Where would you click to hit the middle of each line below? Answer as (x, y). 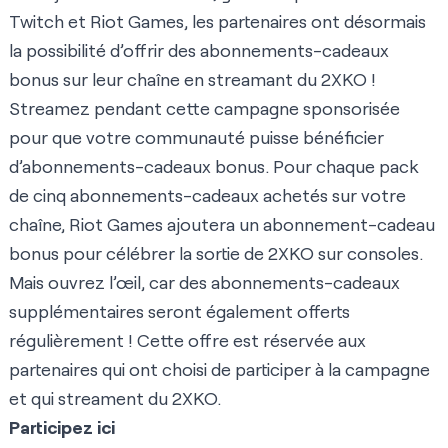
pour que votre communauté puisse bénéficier (196, 137)
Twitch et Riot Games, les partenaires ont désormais (217, 21)
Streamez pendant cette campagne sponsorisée (204, 108)
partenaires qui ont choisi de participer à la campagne (219, 369)
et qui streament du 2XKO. (115, 398)
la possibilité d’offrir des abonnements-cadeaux (199, 50)
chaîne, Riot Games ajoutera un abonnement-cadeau (222, 224)
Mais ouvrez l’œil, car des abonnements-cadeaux (204, 282)
